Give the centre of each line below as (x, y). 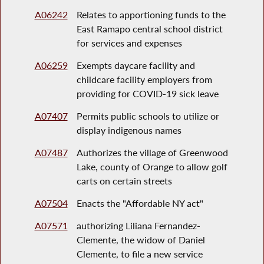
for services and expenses (129, 43)
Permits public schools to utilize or (148, 116)
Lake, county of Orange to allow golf (152, 167)
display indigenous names (129, 130)
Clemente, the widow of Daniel (141, 240)
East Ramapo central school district (149, 29)
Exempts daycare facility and (136, 65)
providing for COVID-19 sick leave (147, 94)
